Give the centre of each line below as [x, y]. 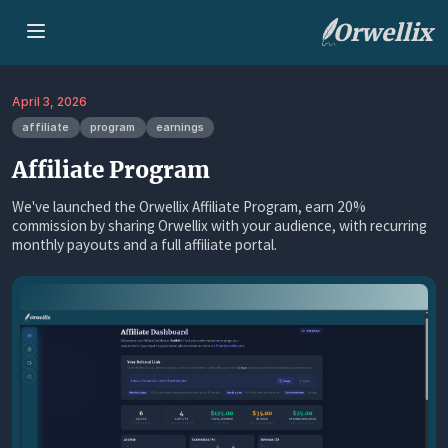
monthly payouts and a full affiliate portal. [144, 244]
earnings [179, 128]
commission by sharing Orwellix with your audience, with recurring [219, 225]
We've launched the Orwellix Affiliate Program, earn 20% [189, 206]
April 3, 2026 [49, 102]
